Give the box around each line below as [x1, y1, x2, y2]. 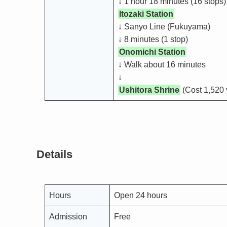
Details [36, 147, 72, 161]
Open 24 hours [114, 191, 167, 200]
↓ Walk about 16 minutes [118, 60, 206, 69]
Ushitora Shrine [119, 85, 179, 94]
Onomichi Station [119, 47, 185, 56]
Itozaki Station [119, 9, 173, 18]
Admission [49, 212, 87, 221]
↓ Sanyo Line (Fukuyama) [118, 22, 210, 31]
